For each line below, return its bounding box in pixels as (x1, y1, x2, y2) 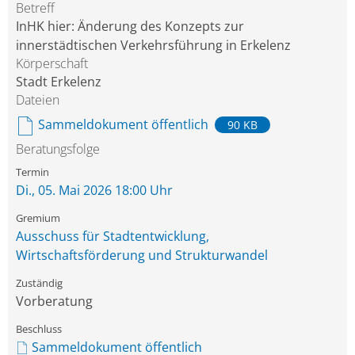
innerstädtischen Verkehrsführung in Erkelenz (16, 36, 291, 54)
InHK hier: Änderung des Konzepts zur (16, 17, 244, 35)
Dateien (16, 91, 59, 109)
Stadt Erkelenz (16, 73, 101, 90)
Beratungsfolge (16, 140, 100, 158)
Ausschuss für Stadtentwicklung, (16, 227, 209, 245)
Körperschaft (16, 55, 88, 72)
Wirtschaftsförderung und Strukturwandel (16, 246, 268, 264)
